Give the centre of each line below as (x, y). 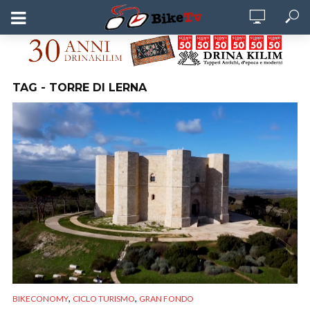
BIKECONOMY (40, 299)
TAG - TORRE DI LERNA (80, 88)
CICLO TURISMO (104, 299)
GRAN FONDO (166, 299)
